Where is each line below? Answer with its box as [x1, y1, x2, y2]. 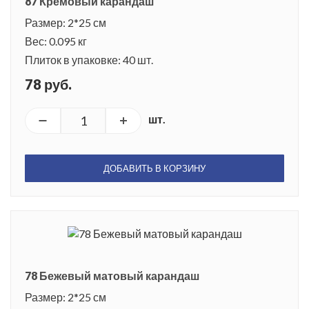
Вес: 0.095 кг [25, 34, 87, 48]
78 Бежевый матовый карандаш [25, 269, 199, 283]
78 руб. [25, 76, 72, 93]
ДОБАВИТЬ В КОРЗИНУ [103, 163, 206, 175]
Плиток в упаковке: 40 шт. [25, 53, 153, 67]
